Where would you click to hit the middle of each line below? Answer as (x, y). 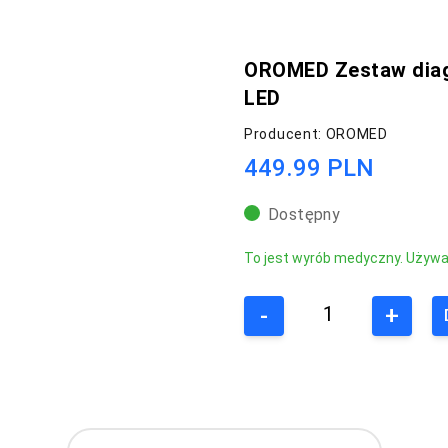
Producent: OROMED (316, 134)
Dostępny (304, 214)
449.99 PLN (309, 168)
